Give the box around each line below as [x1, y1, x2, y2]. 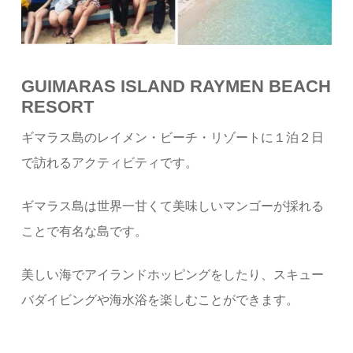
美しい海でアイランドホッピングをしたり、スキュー [21, 267, 325, 281]
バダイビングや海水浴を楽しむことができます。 [21, 292, 299, 307]
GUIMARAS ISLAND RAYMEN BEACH [21, 76, 332, 96]
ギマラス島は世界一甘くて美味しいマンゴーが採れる [21, 199, 325, 213]
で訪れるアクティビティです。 [21, 155, 199, 169]
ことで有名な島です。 [21, 224, 148, 238]
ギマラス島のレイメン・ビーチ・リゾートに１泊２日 [21, 130, 325, 144]
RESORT [21, 96, 95, 117]
